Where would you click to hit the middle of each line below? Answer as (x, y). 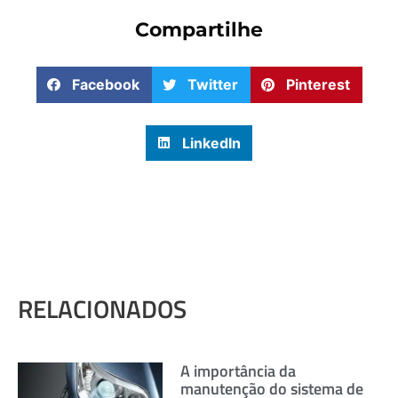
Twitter (213, 85)
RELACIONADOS (102, 309)
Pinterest (318, 85)
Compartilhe (199, 30)
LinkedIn (211, 143)
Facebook (106, 85)
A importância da (239, 371)
